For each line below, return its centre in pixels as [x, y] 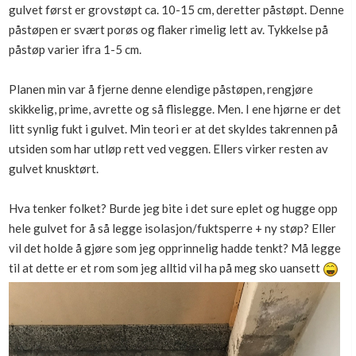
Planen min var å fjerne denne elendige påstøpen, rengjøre [161, 89]
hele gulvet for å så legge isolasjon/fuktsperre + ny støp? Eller [172, 228]
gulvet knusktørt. [55, 169]
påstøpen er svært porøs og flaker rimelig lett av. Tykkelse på [168, 30]
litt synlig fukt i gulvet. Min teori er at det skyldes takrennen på [173, 129]
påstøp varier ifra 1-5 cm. [76, 50]
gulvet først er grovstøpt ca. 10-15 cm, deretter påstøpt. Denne [176, 10]
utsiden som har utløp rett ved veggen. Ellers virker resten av [168, 149]
